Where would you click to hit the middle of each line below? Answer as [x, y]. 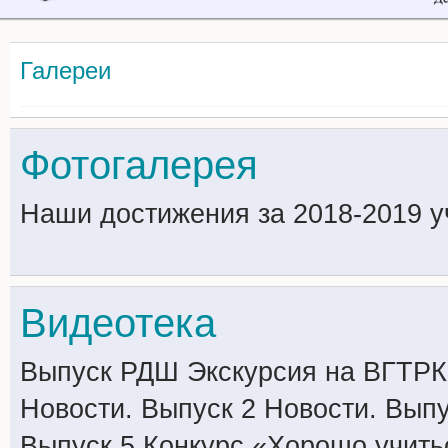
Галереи [65, 70]
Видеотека [118, 323]
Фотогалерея [139, 165]
